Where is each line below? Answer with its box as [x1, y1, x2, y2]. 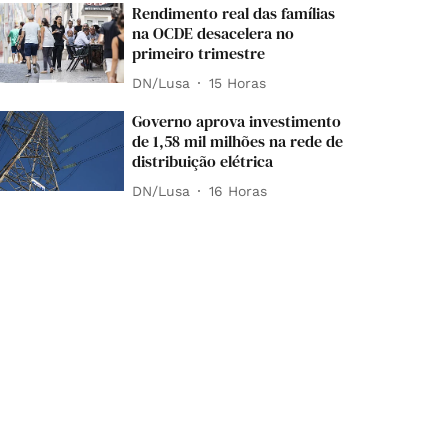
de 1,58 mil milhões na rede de [132, 130, 344, 152]
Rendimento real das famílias [132, 2, 336, 24]
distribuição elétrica [132, 150, 274, 172]
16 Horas [209, 182, 268, 199]
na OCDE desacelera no [132, 22, 295, 44]
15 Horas [209, 74, 267, 91]
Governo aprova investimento [132, 110, 342, 132]
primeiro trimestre [132, 42, 266, 64]
